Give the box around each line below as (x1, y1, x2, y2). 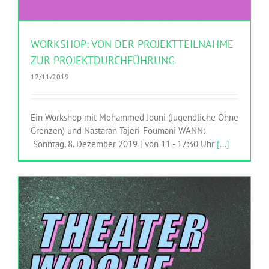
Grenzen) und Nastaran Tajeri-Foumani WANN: (31, 125, 212, 137)
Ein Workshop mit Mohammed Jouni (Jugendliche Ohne (31, 112, 238, 124)
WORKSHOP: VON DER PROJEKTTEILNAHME (31, 37, 234, 52)
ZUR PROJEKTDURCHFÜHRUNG (31, 53, 175, 68)
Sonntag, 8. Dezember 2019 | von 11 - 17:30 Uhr (31, 138, 217, 150)
